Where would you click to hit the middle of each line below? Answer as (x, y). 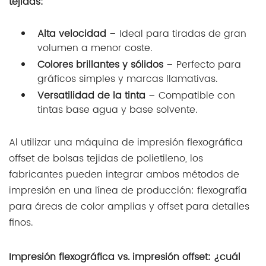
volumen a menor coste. (95, 34)
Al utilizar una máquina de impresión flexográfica (126, 129)
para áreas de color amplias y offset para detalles (129, 193)
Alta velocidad (72, 20)
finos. (21, 209)
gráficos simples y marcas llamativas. (127, 65)
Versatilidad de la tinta (91, 82)
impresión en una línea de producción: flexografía (128, 177)
